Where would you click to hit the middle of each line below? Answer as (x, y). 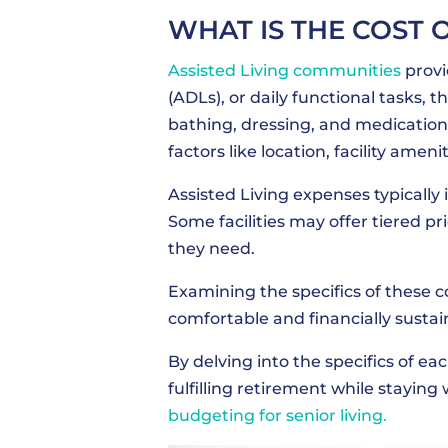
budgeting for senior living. (277, 415)
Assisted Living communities (284, 70)
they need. (211, 248)
